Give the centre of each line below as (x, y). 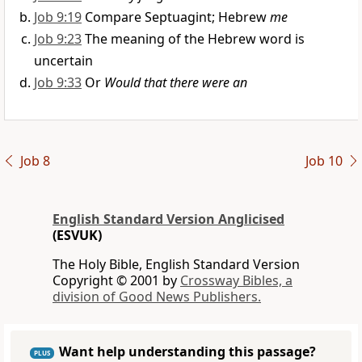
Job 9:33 (58, 83)
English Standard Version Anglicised (168, 219)
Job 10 (324, 161)
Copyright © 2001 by (116, 281)
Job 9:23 (58, 39)
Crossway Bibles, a (236, 281)
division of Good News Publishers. (157, 297)
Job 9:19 (58, 17)
